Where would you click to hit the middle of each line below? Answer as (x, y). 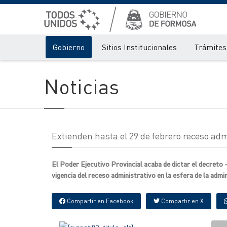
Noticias (82, 86)
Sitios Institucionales (139, 47)
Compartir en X (182, 201)
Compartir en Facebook (99, 201)
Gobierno (69, 47)
